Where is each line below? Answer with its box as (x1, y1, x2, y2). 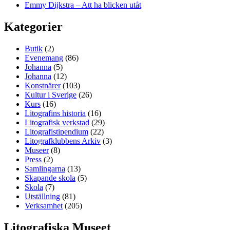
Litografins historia (25, 109, 86, 118)
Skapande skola (25, 174, 75, 183)
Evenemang (25, 53, 63, 63)
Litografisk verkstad (25, 118, 89, 127)
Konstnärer (25, 81, 61, 90)
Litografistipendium (25, 127, 88, 137)
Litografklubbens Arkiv (25, 137, 101, 146)
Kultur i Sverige (25, 90, 76, 100)
